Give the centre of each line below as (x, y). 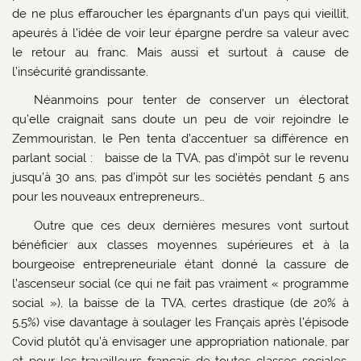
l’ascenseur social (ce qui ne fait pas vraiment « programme (180, 283)
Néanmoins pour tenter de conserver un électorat (191, 100)
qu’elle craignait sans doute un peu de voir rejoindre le (180, 120)
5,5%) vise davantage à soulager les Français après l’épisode (180, 322)
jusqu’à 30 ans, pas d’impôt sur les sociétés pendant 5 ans (180, 178)
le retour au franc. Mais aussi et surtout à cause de (180, 52)
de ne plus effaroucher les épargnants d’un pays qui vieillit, (180, 13)
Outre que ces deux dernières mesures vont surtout (191, 225)
